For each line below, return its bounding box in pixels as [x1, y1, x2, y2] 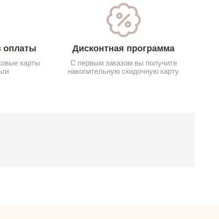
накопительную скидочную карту [68, 66, 179, 75]
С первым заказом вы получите [70, 58, 177, 67]
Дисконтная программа [72, 43, 175, 53]
